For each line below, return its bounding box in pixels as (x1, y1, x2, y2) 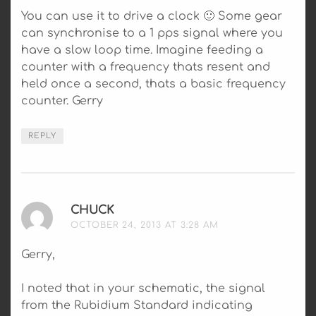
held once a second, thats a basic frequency (21, 77, 286, 90)
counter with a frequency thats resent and (21, 60, 270, 73)
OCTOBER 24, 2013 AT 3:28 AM (71, 219, 219, 230)
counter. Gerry (21, 94, 103, 107)
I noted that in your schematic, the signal (21, 281, 265, 295)
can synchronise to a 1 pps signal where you (21, 26, 283, 39)
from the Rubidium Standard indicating (21, 298, 253, 312)
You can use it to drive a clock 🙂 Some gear (21, 9, 282, 23)
